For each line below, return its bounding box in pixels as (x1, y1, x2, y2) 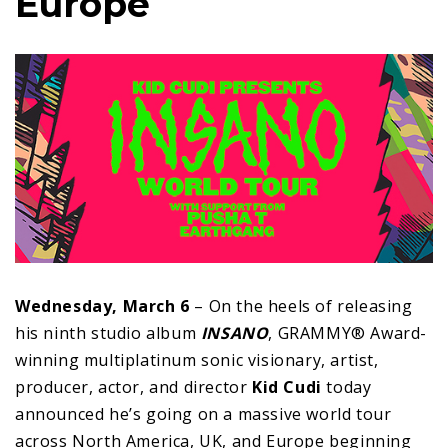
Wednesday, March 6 (15, 294, 195, 317)
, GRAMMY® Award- (268, 321, 428, 344)
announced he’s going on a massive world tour (15, 402, 392, 425)
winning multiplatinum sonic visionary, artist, (15, 348, 379, 371)
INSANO (200, 321, 269, 344)
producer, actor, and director (15, 375, 253, 398)
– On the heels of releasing (194, 294, 413, 317)
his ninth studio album (15, 321, 201, 344)
